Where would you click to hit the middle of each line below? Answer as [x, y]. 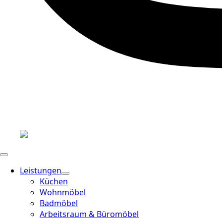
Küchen [54, 181]
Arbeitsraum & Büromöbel [89, 214]
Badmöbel [59, 203]
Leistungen [41, 170]
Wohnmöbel [63, 192]
